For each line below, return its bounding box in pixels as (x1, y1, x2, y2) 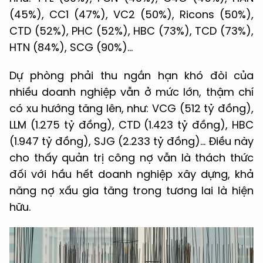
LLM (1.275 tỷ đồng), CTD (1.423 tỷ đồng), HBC (9, 117, 254, 132)
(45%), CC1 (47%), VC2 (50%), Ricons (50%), (9, 6, 254, 22)
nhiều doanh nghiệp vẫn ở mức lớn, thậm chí (9, 84, 254, 99)
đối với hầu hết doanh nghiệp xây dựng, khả (9, 166, 254, 181)
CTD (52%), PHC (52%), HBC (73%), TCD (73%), (9, 23, 254, 38)
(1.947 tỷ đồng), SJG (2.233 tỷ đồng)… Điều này (9, 133, 254, 149)
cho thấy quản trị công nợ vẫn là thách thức (9, 150, 254, 165)
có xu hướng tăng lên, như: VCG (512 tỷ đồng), (9, 100, 254, 116)
